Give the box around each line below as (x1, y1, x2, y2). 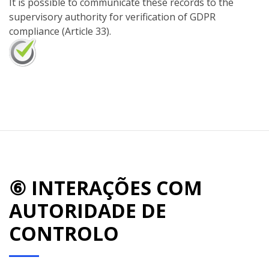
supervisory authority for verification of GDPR (9, 10, 216, 24)
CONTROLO (9, 220, 119, 247)
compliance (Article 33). (9, 25, 111, 38)
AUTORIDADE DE (9, 198, 166, 224)
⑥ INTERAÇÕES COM (9, 175, 202, 201)
